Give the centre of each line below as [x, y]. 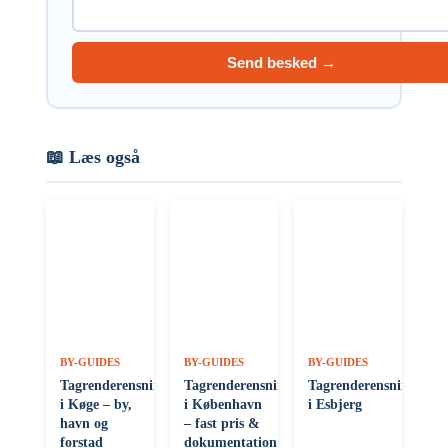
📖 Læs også [93, 156]
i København [223, 404]
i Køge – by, [96, 404]
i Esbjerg [335, 404]
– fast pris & [222, 423]
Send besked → [281, 63]
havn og [84, 423]
